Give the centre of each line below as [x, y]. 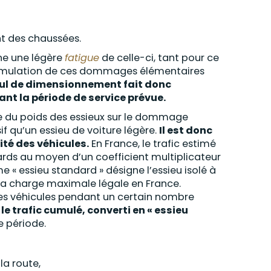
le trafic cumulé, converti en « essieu [95, 211]
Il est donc [186, 131]
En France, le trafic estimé [152, 144]
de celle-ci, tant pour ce [159, 58]
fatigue [82, 58]
